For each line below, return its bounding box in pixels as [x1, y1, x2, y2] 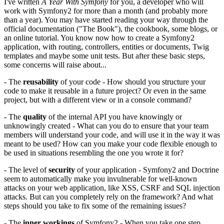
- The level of [4, 165, 48, 174]
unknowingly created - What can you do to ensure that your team [4, 121, 208, 130]
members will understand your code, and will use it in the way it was [4, 130, 220, 139]
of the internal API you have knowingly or [46, 112, 182, 121]
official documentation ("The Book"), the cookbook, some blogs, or [4, 24, 217, 33]
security [48, 165, 75, 174]
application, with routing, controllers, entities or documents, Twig [4, 42, 209, 51]
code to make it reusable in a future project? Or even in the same [4, 86, 206, 95]
